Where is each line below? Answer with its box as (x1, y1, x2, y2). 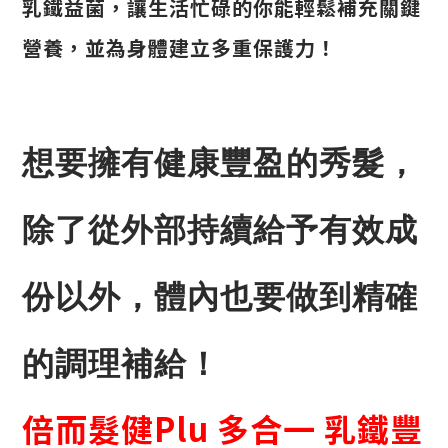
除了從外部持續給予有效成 (22, 211, 418, 248)
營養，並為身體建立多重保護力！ (22, 32, 337, 62)
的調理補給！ (22, 345, 220, 382)
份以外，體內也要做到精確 (22, 278, 418, 315)
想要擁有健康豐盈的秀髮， (22, 144, 418, 181)
